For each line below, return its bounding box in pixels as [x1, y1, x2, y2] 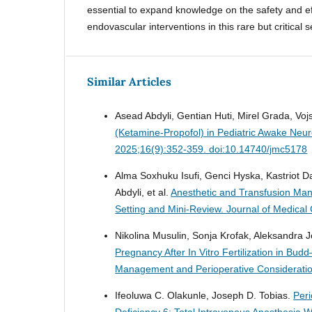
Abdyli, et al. [115, 186, 171, 198]
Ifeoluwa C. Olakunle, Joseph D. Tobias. [115, 289, 294, 301]
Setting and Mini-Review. [115, 203, 227, 214]
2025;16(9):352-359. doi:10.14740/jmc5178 [115, 143, 308, 155]
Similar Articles [87, 74, 172, 88]
